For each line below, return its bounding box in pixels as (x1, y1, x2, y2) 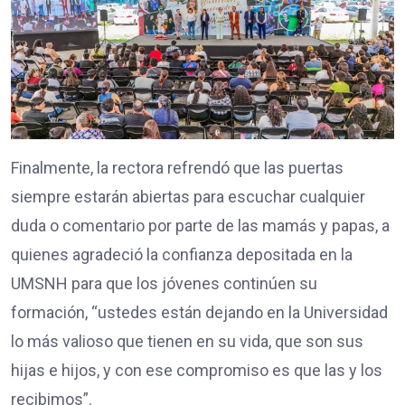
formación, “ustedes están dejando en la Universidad (11, 303, 388, 323)
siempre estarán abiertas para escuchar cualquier (11, 187, 365, 207)
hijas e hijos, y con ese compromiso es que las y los (11, 361, 382, 381)
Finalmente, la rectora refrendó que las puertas (11, 158, 344, 178)
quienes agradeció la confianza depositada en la (11, 245, 353, 265)
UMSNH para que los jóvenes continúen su (11, 274, 317, 294)
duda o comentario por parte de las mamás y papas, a (11, 216, 390, 236)
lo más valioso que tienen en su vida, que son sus (11, 332, 363, 352)
